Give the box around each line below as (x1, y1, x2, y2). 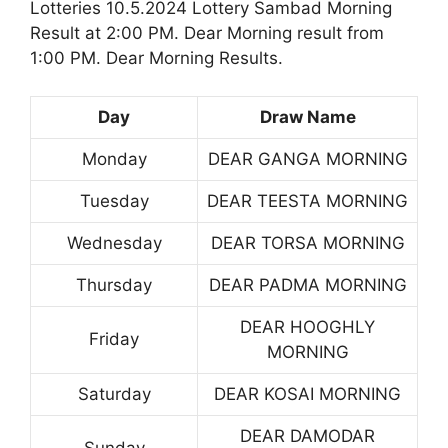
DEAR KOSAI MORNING (214, 384, 401, 405)
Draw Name (259, 107, 356, 128)
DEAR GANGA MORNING (207, 149, 408, 170)
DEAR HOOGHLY (240, 317, 375, 338)
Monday (81, 149, 147, 170)
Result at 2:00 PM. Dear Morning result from (30, 22, 384, 43)
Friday (89, 329, 139, 350)
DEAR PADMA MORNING (208, 275, 407, 296)
